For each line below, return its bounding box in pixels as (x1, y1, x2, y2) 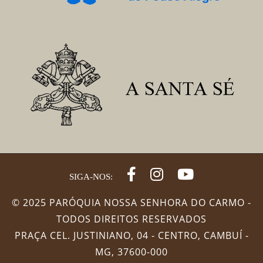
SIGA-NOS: (69, 171, 113, 181)
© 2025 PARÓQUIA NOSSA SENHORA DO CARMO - (12, 195, 251, 209)
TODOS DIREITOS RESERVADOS (56, 212, 207, 225)
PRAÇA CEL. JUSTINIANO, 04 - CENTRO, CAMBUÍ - (14, 228, 249, 242)
